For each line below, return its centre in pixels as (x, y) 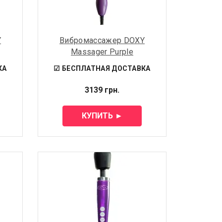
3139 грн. (102, 90)
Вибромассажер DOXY (102, 41)
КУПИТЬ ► (102, 116)
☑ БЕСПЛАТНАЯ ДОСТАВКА (102, 69)
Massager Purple (102, 52)
